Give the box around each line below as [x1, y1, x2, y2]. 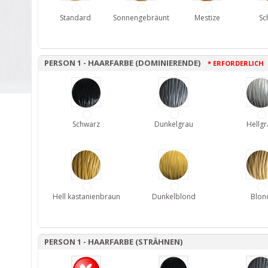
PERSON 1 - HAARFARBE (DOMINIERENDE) [44, 57, 208, 68]
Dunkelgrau [154, 118, 193, 129]
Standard [60, 12, 91, 23]
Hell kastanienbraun [52, 191, 120, 202]
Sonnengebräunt [113, 12, 169, 23]
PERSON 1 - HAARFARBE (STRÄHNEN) [44, 236, 182, 247]
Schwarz [72, 118, 100, 129]
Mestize [194, 12, 220, 23]
